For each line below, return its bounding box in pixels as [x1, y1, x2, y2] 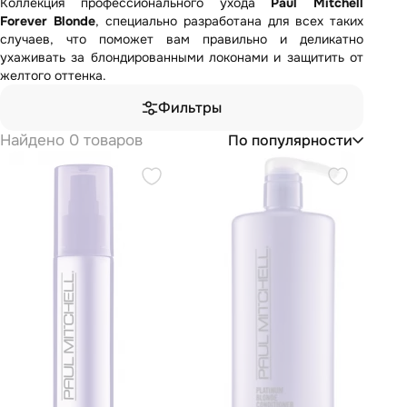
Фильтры [158, 98, 222, 117]
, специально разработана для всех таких [95, 13, 363, 29]
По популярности [228, 131, 352, 150]
